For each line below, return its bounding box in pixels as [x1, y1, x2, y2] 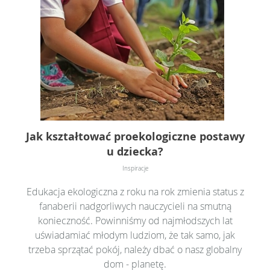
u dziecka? [107, 143, 163, 159]
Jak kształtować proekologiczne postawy [25, 128, 245, 144]
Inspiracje [122, 164, 148, 172]
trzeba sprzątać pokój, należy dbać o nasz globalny [28, 242, 242, 256]
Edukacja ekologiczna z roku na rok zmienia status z [26, 184, 244, 198]
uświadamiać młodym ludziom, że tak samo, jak [35, 228, 235, 242]
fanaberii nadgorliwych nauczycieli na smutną [39, 199, 231, 213]
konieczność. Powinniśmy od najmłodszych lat [37, 213, 233, 227]
